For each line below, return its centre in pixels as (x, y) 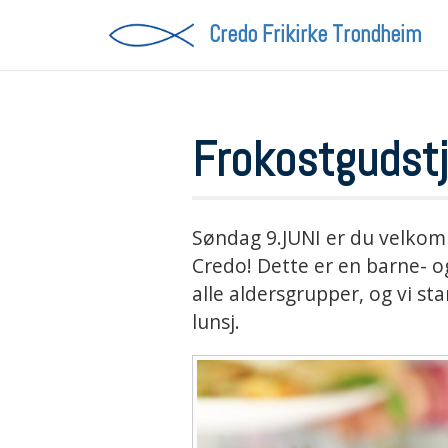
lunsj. (216, 321)
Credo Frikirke (270, 35)
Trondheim (376, 35)
